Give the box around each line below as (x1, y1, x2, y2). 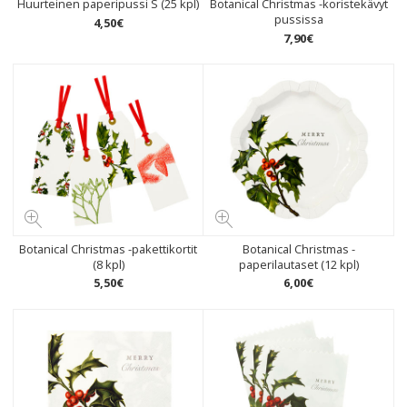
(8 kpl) (92, 255, 124, 273)
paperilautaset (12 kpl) (238, 255, 359, 273)
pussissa (273, 11, 323, 27)
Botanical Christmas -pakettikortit (19, 240, 198, 257)
